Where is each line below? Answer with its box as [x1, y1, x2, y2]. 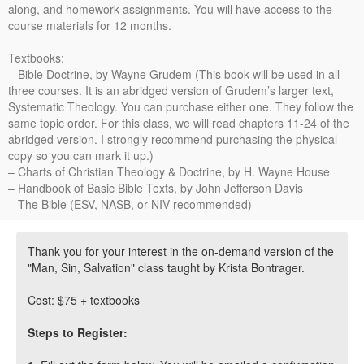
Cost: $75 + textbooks [28, 291, 140, 308]
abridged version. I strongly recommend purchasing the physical [8, 130, 337, 147]
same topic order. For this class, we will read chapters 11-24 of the [8, 114, 349, 131]
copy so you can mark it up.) [8, 146, 154, 163]
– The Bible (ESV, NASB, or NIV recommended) [8, 195, 252, 212]
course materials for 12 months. [8, 16, 171, 33]
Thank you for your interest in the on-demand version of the [28, 242, 334, 259]
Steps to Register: [28, 323, 128, 340]
